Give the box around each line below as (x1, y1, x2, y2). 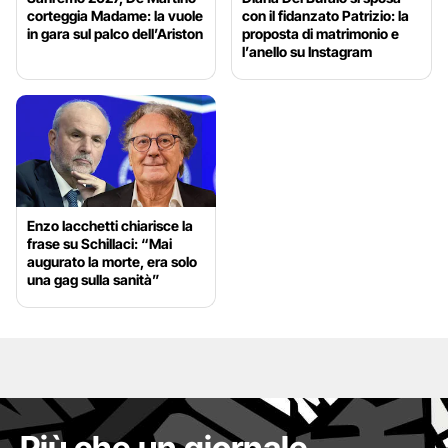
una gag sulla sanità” (27, 271, 160, 289)
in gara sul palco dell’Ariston (27, 24, 203, 42)
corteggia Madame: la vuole (27, 6, 203, 24)
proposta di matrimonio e (242, 24, 400, 42)
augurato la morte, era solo (27, 253, 197, 271)
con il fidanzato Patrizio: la (242, 6, 410, 24)
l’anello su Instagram (242, 42, 373, 60)
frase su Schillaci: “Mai (27, 235, 172, 253)
